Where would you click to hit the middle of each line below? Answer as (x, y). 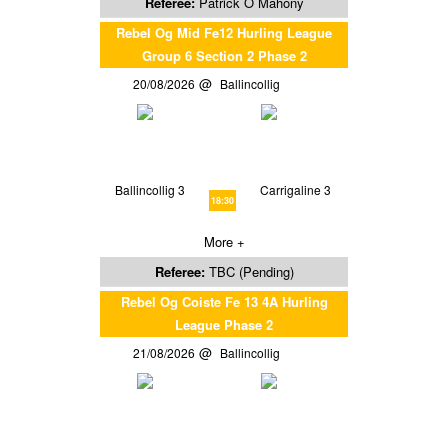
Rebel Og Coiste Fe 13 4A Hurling (224, 301)
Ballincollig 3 (149, 189)
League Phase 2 (224, 324)
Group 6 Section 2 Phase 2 (224, 55)
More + (224, 241)
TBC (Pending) (251, 271)
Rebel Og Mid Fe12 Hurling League (224, 32)
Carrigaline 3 (296, 189)
